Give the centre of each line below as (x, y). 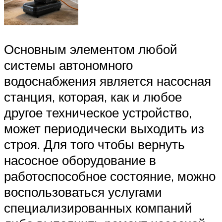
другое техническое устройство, (98, 112)
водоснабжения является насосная (108, 81)
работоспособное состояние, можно (110, 176)
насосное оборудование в (80, 160)
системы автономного (68, 65)
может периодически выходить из (104, 128)
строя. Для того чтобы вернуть (94, 144)
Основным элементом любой (91, 49)
